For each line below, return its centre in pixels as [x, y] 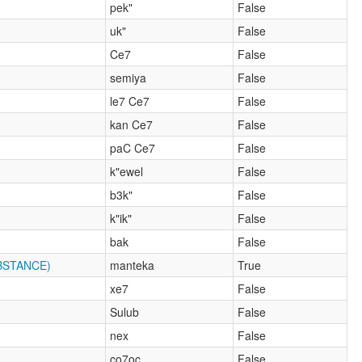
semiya [128, 77]
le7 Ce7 [130, 101]
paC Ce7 [133, 147]
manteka [133, 265]
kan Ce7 [132, 124]
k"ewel [127, 171]
